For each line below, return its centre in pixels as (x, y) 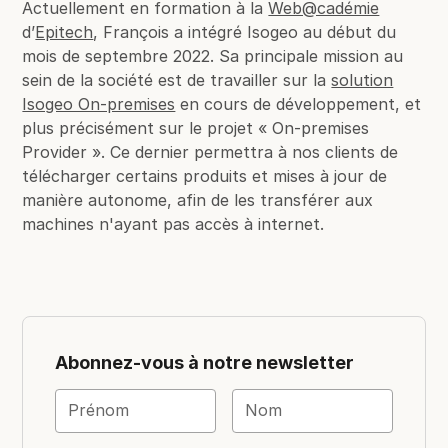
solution (362, 79)
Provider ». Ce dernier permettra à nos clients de (210, 151)
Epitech (64, 31)
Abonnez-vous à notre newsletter (205, 362)
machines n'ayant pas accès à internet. (173, 223)
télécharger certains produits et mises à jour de (205, 175)
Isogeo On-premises (99, 103)
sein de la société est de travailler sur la (177, 79)
